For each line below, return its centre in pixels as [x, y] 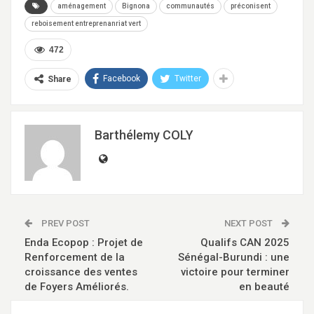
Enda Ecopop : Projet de [84, 243]
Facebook [122, 79]
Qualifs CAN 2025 [245, 243]
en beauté [264, 287]
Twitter [188, 79]
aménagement [82, 6]
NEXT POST [250, 224]
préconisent [251, 6]
